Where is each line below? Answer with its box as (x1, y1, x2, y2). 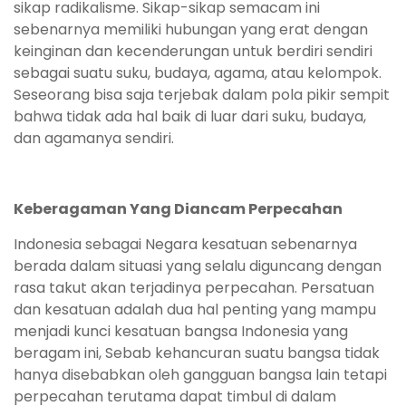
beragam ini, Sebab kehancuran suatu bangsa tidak (14, 343, 380, 364)
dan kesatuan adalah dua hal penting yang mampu (14, 299, 376, 321)
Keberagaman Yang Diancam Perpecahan (14, 198, 343, 220)
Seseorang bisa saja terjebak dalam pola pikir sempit (14, 84, 390, 106)
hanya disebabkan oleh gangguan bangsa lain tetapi (14, 364, 387, 386)
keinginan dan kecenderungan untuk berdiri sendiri (14, 41, 372, 63)
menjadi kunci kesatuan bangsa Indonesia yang (14, 321, 348, 343)
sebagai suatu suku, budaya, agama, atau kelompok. (14, 63, 382, 84)
